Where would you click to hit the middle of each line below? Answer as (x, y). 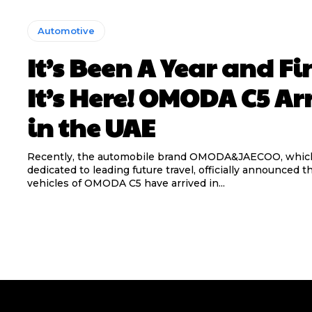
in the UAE (91, 126)
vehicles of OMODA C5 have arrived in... (126, 183)
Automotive (66, 30)
